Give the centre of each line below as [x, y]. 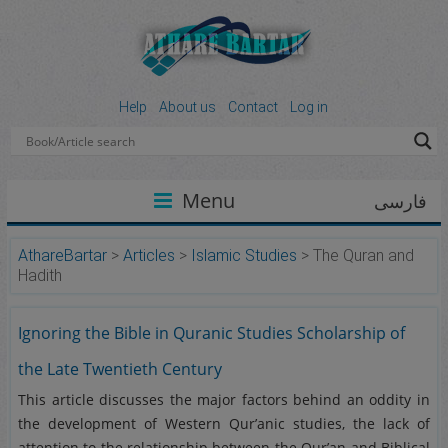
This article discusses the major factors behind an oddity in [224, 399]
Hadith [40, 275]
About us [188, 107]
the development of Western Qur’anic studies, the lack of [224, 423]
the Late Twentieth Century [120, 369]
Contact [253, 107]
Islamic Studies [244, 255]
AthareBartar [63, 255]
